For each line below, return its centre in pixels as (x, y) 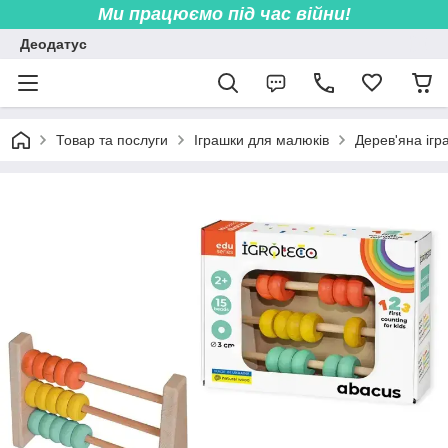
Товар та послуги (112, 140)
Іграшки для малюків (261, 140)
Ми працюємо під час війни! (224, 14)
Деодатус (53, 44)
